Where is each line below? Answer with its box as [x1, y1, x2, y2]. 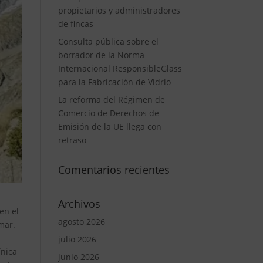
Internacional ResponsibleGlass [58, 63, 182, 74]
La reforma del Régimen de [58, 94, 165, 105]
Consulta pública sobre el [58, 36, 159, 47]
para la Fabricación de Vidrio [58, 76, 171, 87]
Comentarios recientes [58, 163, 170, 177]
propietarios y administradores [58, 5, 180, 16]
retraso [58, 134, 86, 146]
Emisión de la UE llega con [58, 121, 161, 132]
